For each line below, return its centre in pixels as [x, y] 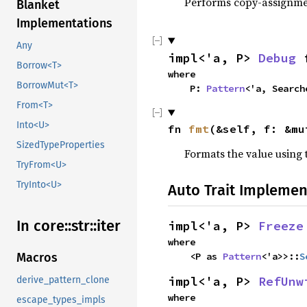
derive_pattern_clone [63, 280]
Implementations [64, 24]
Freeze [281, 226]
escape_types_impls [61, 299]
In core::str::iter [69, 226]
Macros [37, 257]
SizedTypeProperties [61, 145]
